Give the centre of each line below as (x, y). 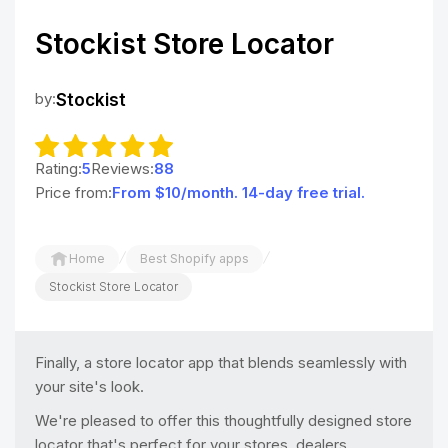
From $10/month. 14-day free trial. (238, 192)
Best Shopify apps (194, 258)
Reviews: (122, 168)
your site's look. (89, 386)
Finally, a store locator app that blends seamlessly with (221, 362)
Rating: (58, 168)
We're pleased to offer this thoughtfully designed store (223, 420)
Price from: (73, 192)
